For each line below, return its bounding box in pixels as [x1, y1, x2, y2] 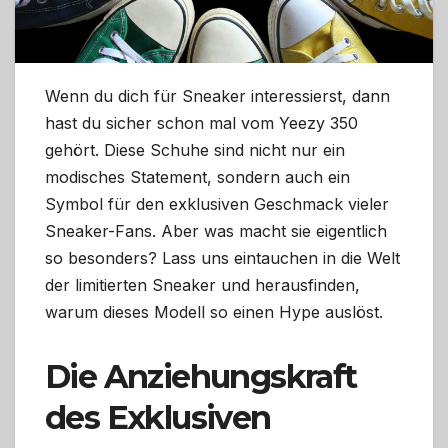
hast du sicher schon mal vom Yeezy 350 [45, 112, 358, 133]
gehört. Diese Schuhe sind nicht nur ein [45, 139, 345, 160]
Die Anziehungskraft [45, 356, 357, 396]
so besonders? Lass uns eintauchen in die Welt [45, 247, 400, 268]
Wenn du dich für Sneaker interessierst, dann [45, 85, 390, 106]
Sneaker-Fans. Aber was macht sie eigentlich [45, 220, 387, 241]
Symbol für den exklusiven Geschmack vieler [45, 193, 389, 214]
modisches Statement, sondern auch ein [45, 166, 350, 187]
